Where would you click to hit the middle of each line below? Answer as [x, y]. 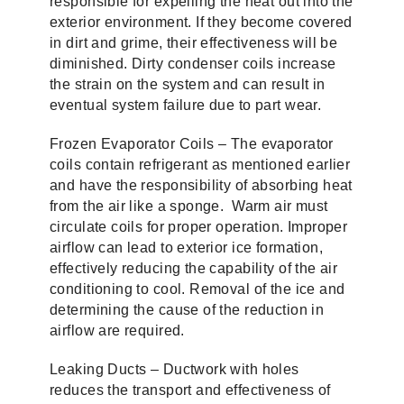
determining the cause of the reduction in [187, 310]
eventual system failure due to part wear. [186, 105]
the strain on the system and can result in [188, 84]
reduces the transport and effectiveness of [190, 390]
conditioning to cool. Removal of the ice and [197, 289]
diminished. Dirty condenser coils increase [193, 64]
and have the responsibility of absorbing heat [201, 185]
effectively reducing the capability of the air [194, 268]
